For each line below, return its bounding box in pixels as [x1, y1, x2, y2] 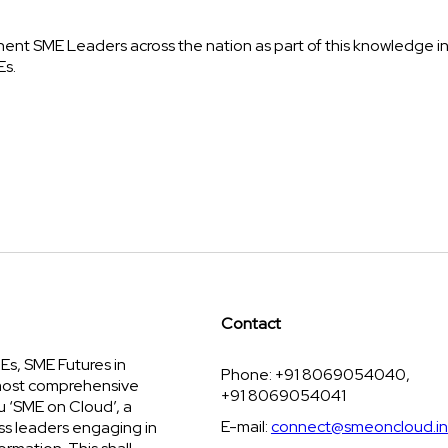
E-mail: [220, 416, 271, 437]
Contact [220, 313, 281, 334]
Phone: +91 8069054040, [220, 364, 410, 385]
